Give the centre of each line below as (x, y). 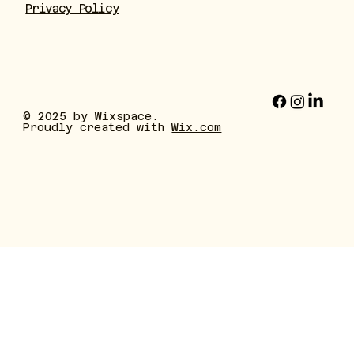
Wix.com (197, 128)
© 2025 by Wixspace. (91, 117)
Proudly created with (98, 128)
